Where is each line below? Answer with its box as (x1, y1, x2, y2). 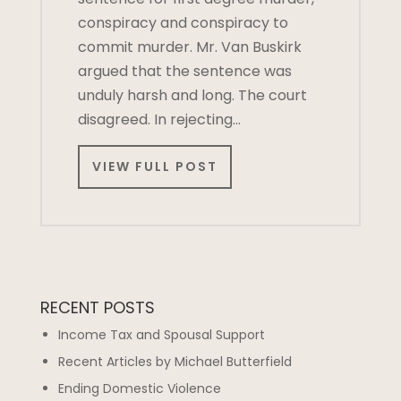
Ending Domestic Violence (57, 380, 221, 398)
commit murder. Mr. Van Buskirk (77, 37, 302, 57)
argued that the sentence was (77, 61, 292, 81)
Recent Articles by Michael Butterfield (57, 353, 292, 371)
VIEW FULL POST (91, 158, 218, 176)
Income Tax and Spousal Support (57, 326, 265, 345)
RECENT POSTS (39, 296, 155, 320)
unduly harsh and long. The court (77, 85, 307, 106)
